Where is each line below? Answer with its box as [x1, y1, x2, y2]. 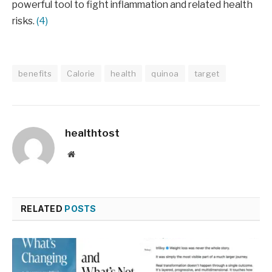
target [194, 69, 220, 79]
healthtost [65, 127, 120, 140]
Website [74, 149, 101, 158]
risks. [12, 15, 36, 27]
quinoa [151, 69, 179, 79]
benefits [18, 69, 52, 79]
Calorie [67, 69, 95, 79]
